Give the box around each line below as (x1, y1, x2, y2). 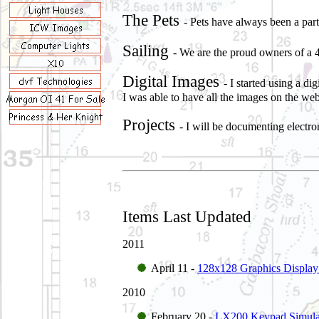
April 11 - (151, 262, 197, 275)
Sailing (122, 41, 173, 61)
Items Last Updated (122, 207, 251, 226)
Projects (122, 115, 179, 135)
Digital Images (122, 72, 224, 91)
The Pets (122, 11, 184, 30)
